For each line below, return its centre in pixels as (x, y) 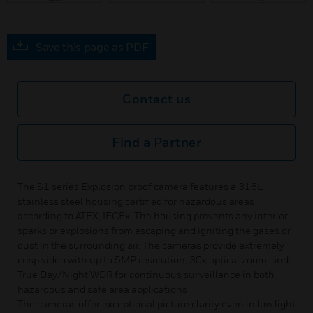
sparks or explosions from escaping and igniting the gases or (154, 230)
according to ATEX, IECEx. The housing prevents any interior (153, 216)
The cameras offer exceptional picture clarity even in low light (156, 304)
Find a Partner (156, 142)
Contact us (156, 99)
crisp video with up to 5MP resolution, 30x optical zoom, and (153, 260)
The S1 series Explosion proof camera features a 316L (140, 186)
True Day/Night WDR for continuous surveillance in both (146, 274)
